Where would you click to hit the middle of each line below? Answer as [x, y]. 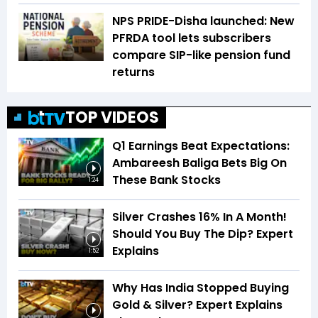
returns [133, 72]
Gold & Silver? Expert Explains [197, 305]
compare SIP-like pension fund [201, 55]
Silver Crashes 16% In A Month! [199, 217]
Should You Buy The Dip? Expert [203, 234]
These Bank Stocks [166, 180]
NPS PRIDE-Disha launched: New [203, 21]
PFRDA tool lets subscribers [192, 38]
